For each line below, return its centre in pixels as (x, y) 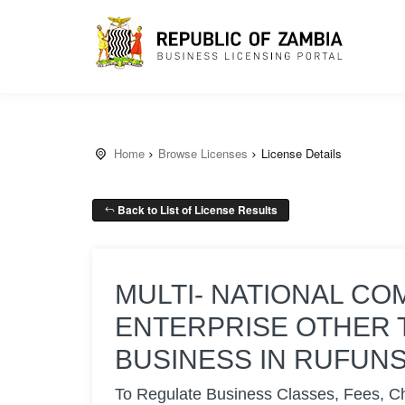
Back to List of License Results (196, 210)
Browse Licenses (203, 153)
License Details (301, 153)
